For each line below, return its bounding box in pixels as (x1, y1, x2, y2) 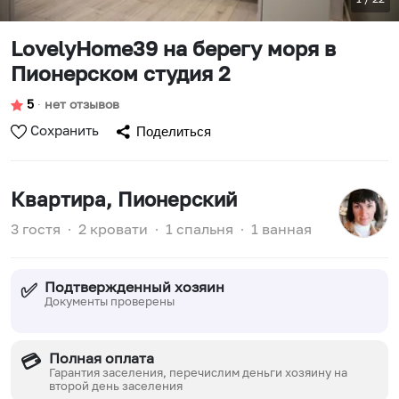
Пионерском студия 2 (11, 61, 231, 85)
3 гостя (11, 220, 61, 238)
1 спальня (166, 220, 233, 238)
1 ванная (251, 220, 312, 238)
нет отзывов (45, 96, 119, 111)
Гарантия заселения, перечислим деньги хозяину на (49, 365, 348, 380)
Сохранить (30, 122, 99, 138)
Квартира (11, 188, 106, 211)
